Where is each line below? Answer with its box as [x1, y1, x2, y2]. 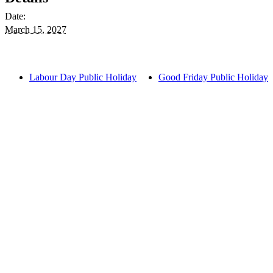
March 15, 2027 [5, 24, 66, 35]
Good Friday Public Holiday [158, 72, 268, 83]
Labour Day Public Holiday [29, 72, 136, 83]
